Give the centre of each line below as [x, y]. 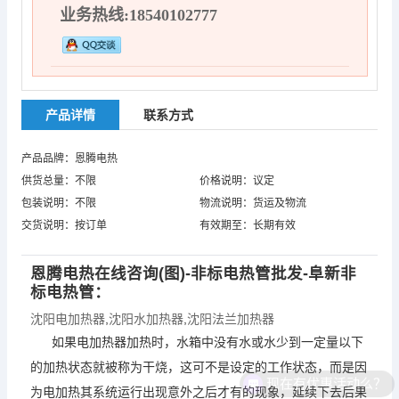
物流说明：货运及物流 [253, 203]
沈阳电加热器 [68, 319]
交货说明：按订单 [64, 225]
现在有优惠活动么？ [327, 379]
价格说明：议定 [237, 181]
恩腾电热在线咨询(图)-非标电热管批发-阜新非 [193, 273]
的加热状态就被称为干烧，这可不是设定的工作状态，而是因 [199, 367]
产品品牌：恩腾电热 [69, 159]
